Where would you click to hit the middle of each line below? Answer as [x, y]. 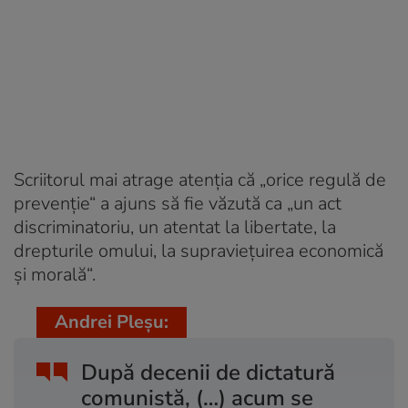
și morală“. [55, 274]
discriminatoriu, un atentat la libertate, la [175, 227]
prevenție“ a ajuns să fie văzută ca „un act [178, 203]
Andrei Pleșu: [112, 321]
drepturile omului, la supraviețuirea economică [199, 250]
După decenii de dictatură [208, 372]
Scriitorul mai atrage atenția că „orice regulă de [200, 179]
